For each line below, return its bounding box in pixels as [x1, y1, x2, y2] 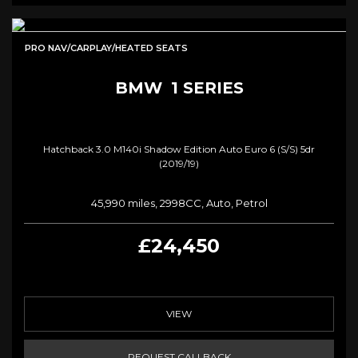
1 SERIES [165, 78, 244, 97]
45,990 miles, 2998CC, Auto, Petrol [90, 196, 268, 209]
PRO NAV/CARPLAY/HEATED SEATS [25, 42, 188, 54]
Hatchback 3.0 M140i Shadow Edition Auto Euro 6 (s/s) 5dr [43, 142, 315, 155]
